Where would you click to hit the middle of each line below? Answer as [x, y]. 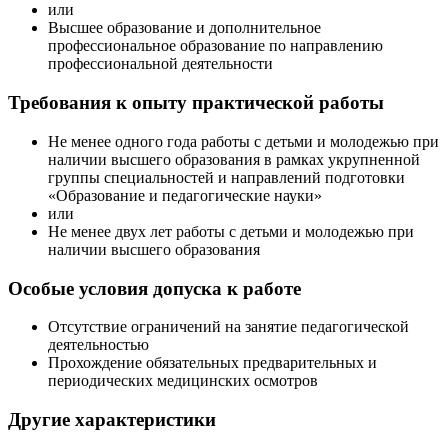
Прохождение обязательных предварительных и [212, 363]
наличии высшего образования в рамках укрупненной [234, 159]
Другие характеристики [112, 419]
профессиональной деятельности [160, 64]
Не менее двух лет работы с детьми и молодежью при [231, 231]
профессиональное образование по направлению [215, 46]
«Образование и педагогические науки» [185, 195]
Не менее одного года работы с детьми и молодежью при [243, 141]
